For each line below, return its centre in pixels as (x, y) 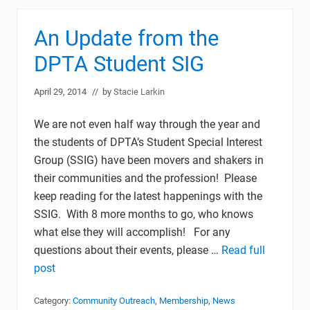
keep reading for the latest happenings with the (148, 196)
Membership (184, 301)
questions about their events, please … (128, 250)
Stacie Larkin (139, 92)
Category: (53, 301)
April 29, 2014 (60, 92)
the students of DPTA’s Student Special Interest (148, 142)
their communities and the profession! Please (145, 178)
